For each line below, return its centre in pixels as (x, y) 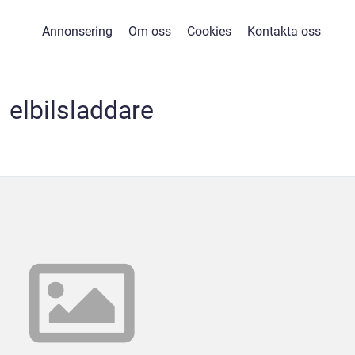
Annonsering (77, 31)
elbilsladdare (82, 110)
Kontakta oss (284, 31)
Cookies (209, 31)
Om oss (149, 31)
